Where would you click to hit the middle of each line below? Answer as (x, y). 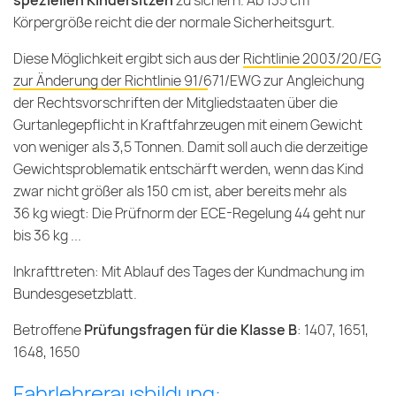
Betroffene (49, 331)
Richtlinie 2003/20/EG (312, 59)
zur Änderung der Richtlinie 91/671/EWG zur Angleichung (189, 81)
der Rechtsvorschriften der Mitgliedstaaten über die (175, 103)
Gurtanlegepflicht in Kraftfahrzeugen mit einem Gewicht (188, 126)
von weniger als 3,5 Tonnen (97, 148)
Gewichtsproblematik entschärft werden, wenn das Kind (188, 170)
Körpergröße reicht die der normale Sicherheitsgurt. (174, 23)
